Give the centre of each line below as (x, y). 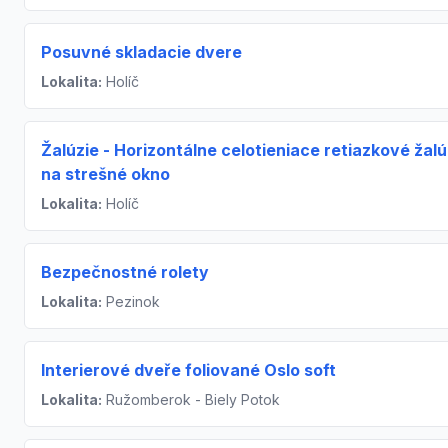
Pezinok (131, 301)
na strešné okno (105, 174)
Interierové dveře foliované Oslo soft (188, 370)
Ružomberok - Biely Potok (191, 399)
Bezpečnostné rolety (125, 272)
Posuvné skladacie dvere (141, 52)
